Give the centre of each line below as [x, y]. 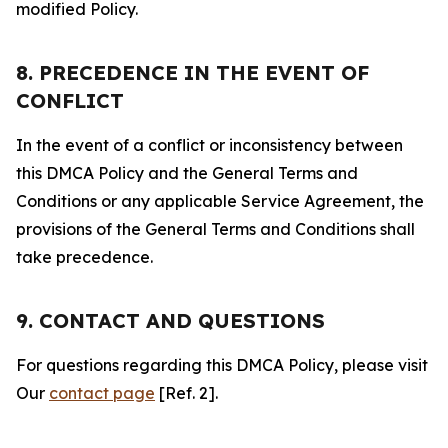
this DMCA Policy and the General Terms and [187, 173]
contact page [102, 393]
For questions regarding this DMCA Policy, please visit [222, 365]
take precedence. [84, 257]
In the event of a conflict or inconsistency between [209, 145]
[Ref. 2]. [186, 393]
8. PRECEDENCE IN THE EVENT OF [192, 72]
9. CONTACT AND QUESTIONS [170, 320]
